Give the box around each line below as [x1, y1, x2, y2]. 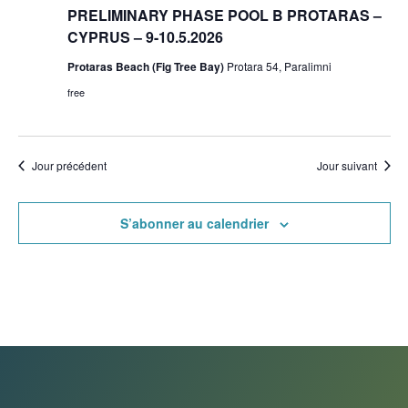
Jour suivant [316, 158, 377, 173]
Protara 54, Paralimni [226, 58, 331, 74]
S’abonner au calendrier [119, 214, 269, 232]
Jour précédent [31, 158, 107, 173]
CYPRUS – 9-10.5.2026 [66, 26, 223, 47]
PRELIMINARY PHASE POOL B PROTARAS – [66, 5, 382, 25]
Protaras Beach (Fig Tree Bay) [66, 58, 227, 75]
